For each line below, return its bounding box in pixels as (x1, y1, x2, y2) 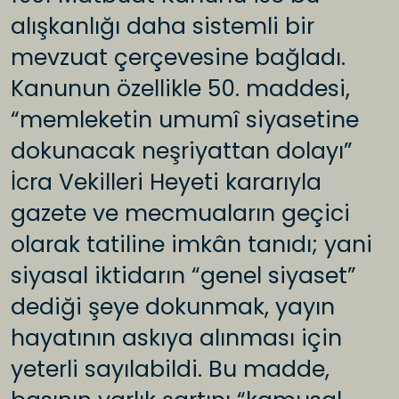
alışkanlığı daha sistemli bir (11, 11, 314, 43)
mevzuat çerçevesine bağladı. (11, 42, 346, 74)
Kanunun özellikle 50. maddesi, (11, 73, 350, 105)
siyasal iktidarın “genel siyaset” (11, 260, 356, 292)
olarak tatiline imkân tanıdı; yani (11, 229, 372, 261)
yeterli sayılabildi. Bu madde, (11, 354, 330, 386)
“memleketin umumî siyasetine (11, 104, 359, 136)
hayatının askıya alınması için (11, 322, 342, 354)
